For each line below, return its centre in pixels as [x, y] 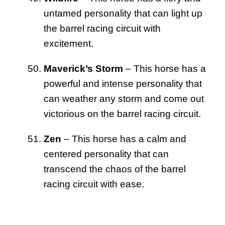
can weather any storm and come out [124, 98]
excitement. [69, 43]
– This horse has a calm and [124, 139]
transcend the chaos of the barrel [115, 169]
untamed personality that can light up [123, 13]
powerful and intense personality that [123, 83]
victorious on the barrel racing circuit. [122, 114]
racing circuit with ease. [94, 184]
